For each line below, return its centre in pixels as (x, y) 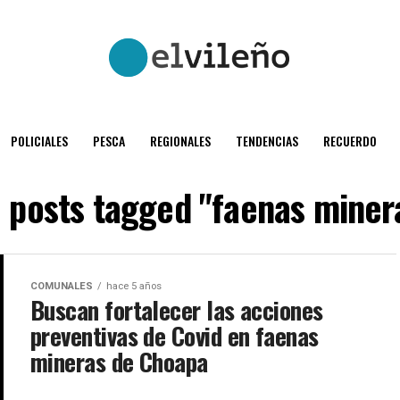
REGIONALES (180, 141)
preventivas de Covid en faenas (175, 336)
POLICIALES (39, 141)
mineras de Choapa (119, 362)
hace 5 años (134, 286)
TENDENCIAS (267, 141)
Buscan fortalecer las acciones (177, 310)
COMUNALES (62, 286)
